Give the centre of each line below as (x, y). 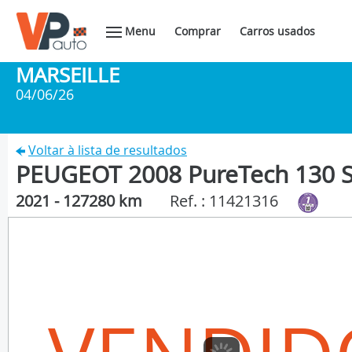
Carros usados (277, 31)
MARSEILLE (68, 75)
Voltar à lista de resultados (108, 150)
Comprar (198, 31)
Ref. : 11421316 (224, 201)
